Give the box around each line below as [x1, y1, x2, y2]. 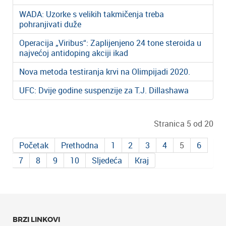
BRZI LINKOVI [13, 215, 60, 225]
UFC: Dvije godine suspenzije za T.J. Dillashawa [19, 85, 189, 96]
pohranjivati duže [19, 19, 81, 30]
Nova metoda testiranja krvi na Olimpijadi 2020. [19, 66, 190, 78]
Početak [19, 140, 48, 151]
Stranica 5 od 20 [154, 118, 213, 130]
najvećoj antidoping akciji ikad [19, 47, 128, 59]
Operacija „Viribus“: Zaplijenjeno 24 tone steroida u [19, 37, 201, 49]
